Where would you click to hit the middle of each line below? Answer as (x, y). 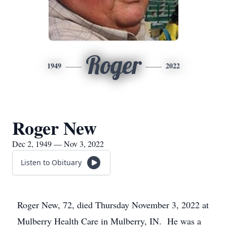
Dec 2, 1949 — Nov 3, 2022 (58, 144)
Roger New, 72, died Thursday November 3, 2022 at (113, 205)
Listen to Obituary (51, 162)
